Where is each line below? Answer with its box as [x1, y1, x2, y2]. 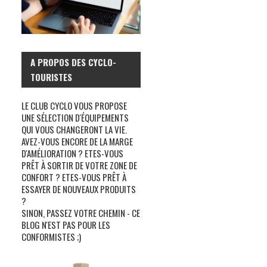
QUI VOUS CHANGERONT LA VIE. [21, 122, 127, 136]
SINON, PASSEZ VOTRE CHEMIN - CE [21, 206, 140, 219]
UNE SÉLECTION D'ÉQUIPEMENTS [21, 110, 129, 124]
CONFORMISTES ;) [21, 229, 81, 243]
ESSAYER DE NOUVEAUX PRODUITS [21, 182, 136, 195]
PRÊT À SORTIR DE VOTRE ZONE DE [21, 158, 137, 172]
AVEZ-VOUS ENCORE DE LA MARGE [21, 134, 133, 148]
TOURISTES [30, 70, 72, 83]
